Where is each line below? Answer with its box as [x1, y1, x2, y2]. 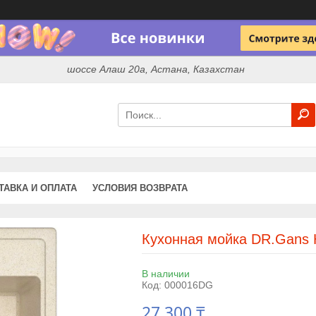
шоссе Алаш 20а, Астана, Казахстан [67, 63, 245, 75]
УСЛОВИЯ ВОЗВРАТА [92, 182, 188, 193]
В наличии [141, 267, 190, 279]
